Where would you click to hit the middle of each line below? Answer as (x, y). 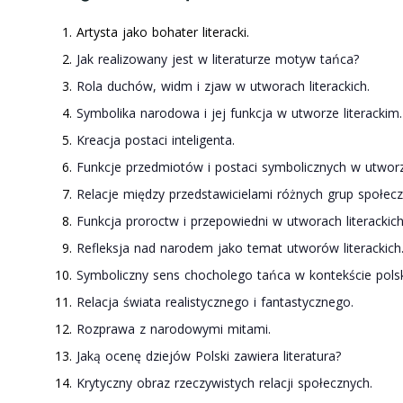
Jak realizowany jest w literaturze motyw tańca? (218, 59)
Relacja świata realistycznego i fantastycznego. (215, 302)
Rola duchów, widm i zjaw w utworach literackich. (223, 86)
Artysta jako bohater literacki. (163, 32)
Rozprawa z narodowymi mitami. (174, 329)
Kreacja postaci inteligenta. (156, 140)
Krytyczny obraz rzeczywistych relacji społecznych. (224, 383)
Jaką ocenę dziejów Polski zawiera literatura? (209, 356)
